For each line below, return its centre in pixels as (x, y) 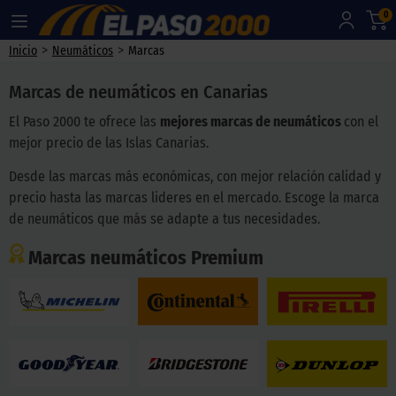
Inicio (23, 50)
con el (361, 122)
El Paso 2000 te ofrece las (84, 122)
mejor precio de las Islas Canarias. (109, 143)
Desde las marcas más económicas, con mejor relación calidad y (195, 176)
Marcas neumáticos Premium (146, 258)
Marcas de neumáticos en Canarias (138, 92)
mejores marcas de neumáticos (252, 122)
